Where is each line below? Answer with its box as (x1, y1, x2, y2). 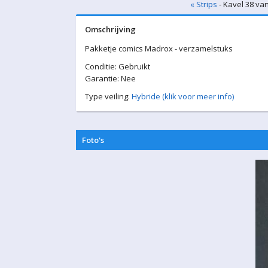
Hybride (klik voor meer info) (132, 91, 234, 102)
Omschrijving (85, 24, 136, 35)
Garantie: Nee (85, 73, 136, 84)
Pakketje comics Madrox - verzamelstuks (85, 43, 233, 54)
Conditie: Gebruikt (85, 61, 150, 72)
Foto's (82, 135, 104, 145)
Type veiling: (85, 91, 132, 102)
